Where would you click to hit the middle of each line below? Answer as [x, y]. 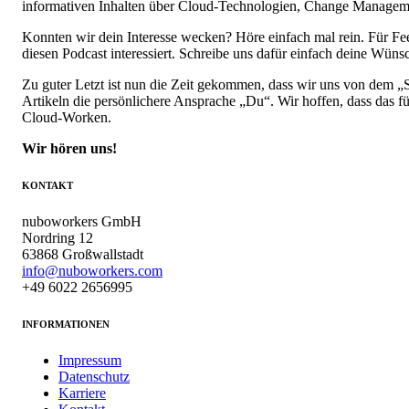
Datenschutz [94, 376]
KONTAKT [47, 185]
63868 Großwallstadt [83, 254]
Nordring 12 [58, 237]
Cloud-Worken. [67, 117]
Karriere [82, 393]
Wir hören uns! [69, 148]
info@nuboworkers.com [92, 270]
